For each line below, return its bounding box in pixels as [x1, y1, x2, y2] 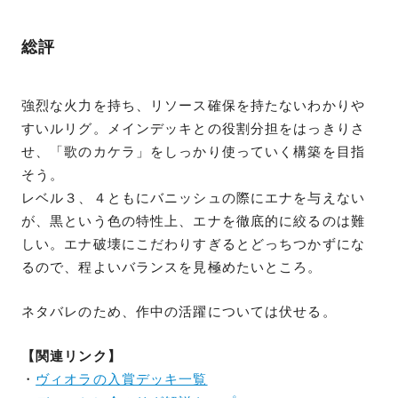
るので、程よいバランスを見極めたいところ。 [21, 259, 322, 275]
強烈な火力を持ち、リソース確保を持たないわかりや [21, 97, 365, 114]
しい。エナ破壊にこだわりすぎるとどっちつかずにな [21, 235, 365, 252]
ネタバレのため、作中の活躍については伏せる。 [21, 303, 337, 320]
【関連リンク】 [21, 347, 122, 364]
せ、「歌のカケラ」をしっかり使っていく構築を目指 [21, 143, 365, 160]
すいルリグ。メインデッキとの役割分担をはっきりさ [21, 120, 365, 137]
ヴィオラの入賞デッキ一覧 [36, 370, 208, 387]
